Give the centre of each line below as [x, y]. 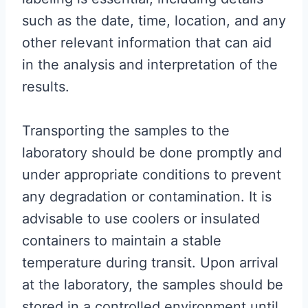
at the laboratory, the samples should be [153, 285]
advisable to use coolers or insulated [141, 219]
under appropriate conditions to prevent [152, 175]
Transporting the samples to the [126, 131]
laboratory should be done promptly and [152, 153]
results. [46, 87]
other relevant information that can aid [147, 43]
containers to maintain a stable [122, 241]
